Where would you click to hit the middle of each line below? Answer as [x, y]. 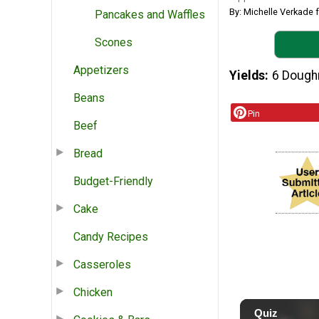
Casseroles [102, 264]
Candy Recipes [111, 236]
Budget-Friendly [113, 181]
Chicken [93, 292]
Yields [247, 76]
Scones [114, 42]
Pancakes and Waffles [150, 14]
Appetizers [101, 70]
